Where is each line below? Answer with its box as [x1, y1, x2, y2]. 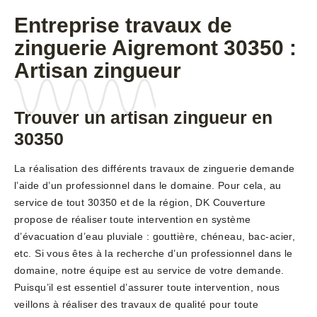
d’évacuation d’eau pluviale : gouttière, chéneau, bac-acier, [14, 231, 296, 243]
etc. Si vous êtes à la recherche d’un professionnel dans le [14, 248, 293, 260]
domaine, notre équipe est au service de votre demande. [14, 265, 284, 277]
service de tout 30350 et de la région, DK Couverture [14, 197, 266, 209]
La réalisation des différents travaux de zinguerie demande [14, 163, 295, 175]
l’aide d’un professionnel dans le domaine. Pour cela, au [14, 180, 282, 192]
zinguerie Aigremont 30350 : [14, 36, 296, 60]
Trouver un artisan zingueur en [14, 108, 272, 128]
